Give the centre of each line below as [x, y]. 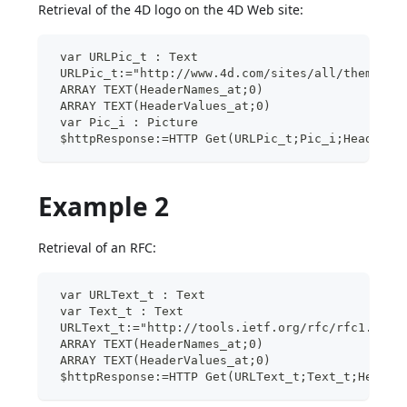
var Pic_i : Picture [126, 122]
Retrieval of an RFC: [98, 247]
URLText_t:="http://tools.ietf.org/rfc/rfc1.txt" [228, 327]
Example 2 [104, 206]
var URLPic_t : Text [126, 56]
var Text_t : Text [119, 311]
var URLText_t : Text [129, 294]
